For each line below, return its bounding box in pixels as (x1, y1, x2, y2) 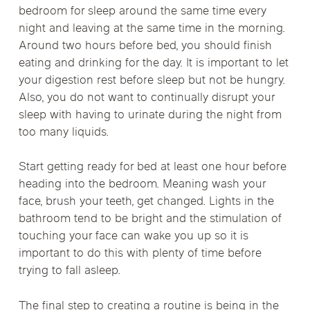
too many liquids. (18, 124, 109, 141)
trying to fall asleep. (18, 263, 120, 280)
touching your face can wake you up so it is (18, 228, 248, 245)
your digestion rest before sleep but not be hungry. (18, 72, 285, 89)
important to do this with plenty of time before (18, 246, 262, 262)
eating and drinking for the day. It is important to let (18, 55, 289, 72)
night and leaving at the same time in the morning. (18, 20, 285, 37)
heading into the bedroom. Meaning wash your (18, 176, 266, 193)
